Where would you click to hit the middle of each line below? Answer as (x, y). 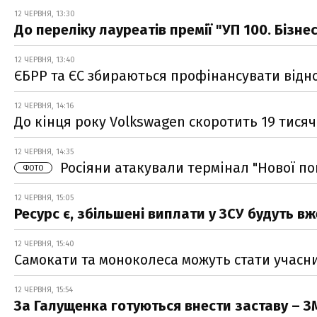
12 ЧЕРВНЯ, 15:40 (44, 243)
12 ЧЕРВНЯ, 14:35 (44, 151)
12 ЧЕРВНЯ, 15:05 (44, 197)
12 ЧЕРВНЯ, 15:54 (44, 289)
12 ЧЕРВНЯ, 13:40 (45, 59)
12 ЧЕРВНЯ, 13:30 (45, 13)
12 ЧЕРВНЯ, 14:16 (44, 105)
